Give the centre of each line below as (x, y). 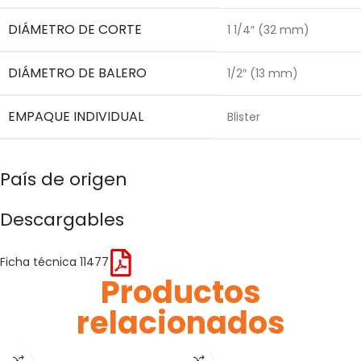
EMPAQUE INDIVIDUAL (76, 116)
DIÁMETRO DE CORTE (75, 29)
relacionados (180, 322)
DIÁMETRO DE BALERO (77, 73)
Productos (180, 292)
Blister (244, 116)
